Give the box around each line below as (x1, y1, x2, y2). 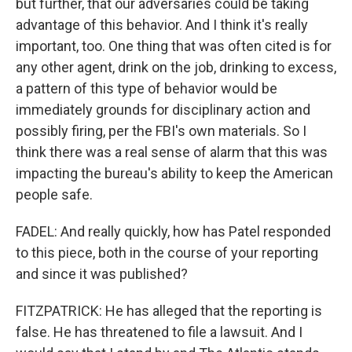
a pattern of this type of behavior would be (16, 80, 277, 97)
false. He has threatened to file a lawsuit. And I (16, 324, 302, 340)
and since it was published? (16, 266, 188, 282)
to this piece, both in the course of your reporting (16, 244, 318, 261)
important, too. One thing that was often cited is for (16, 38, 332, 54)
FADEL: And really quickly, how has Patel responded (16, 223, 331, 240)
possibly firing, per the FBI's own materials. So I (16, 123, 306, 139)
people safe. (16, 186, 93, 203)
